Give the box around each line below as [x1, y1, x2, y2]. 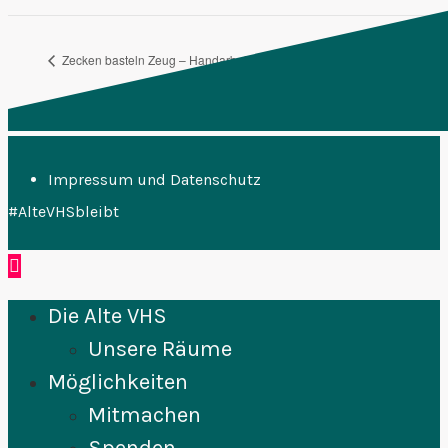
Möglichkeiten [48, 369, 188, 396]
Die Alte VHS [48, 303, 167, 330]
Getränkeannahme [324, 51, 429, 69]
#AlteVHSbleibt [8, 202, 119, 222]
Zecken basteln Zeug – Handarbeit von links [59, 51, 301, 69]
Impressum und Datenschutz [48, 170, 261, 190]
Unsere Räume [88, 336, 232, 363]
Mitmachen [88, 402, 201, 429]
